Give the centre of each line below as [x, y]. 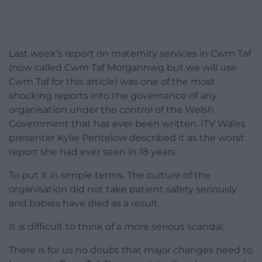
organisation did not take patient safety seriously [123, 189]
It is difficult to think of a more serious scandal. [117, 227]
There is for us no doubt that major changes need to [131, 250]
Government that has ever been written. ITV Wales [127, 124]
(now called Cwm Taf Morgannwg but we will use [123, 68]
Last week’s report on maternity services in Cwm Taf [130, 54]
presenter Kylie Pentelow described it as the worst [127, 138]
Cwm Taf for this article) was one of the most [112, 82]
